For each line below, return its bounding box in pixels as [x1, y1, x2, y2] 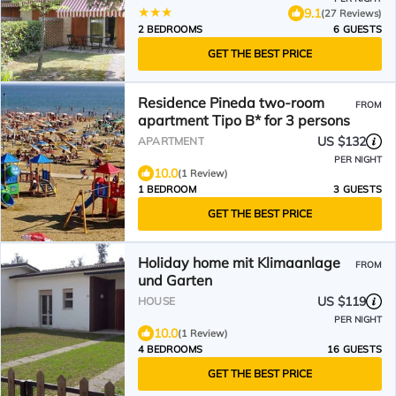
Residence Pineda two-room [138, 94, 324, 111]
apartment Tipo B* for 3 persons [138, 111, 350, 129]
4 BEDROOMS [138, 343, 202, 355]
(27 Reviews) [321, 6, 382, 19]
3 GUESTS [333, 183, 382, 195]
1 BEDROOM [138, 183, 196, 195]
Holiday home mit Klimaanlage [138, 254, 340, 271]
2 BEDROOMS [138, 23, 202, 35]
